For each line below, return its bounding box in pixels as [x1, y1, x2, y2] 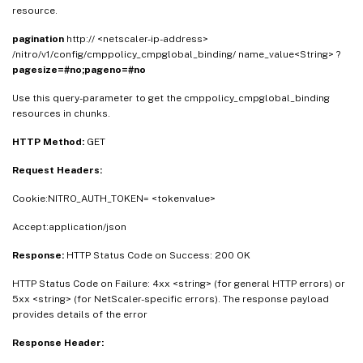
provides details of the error [12, 309, 147, 321]
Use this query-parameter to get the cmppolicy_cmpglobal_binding [12, 92, 330, 105]
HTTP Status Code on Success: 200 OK [66, 250, 250, 262]
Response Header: [12, 337, 104, 349]
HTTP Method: [12, 136, 87, 148]
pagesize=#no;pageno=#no [12, 64, 146, 76]
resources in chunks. [12, 108, 110, 120]
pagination [12, 33, 66, 45]
